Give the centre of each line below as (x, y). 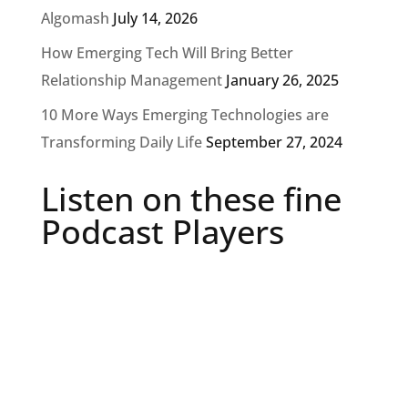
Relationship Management (131, 80)
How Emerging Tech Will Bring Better (167, 53)
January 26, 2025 (282, 80)
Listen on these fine (191, 199)
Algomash (75, 18)
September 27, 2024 (274, 142)
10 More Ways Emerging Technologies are (184, 115)
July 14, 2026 (155, 18)
